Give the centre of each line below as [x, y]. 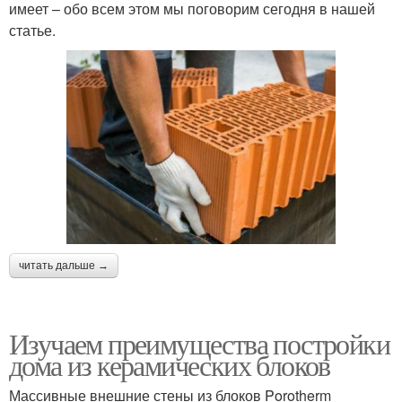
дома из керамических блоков [170, 365]
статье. [32, 30]
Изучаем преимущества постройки [199, 344]
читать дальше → [64, 266]
